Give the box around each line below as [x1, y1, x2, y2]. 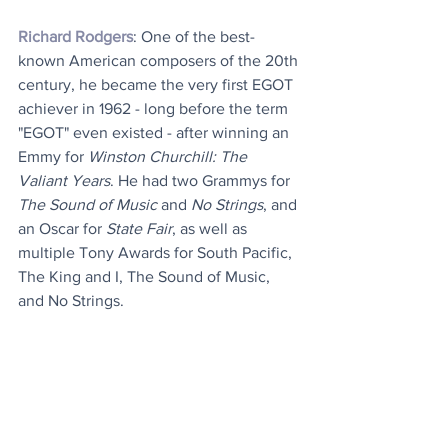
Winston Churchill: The [88, 148, 251, 166]
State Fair [106, 220, 172, 238]
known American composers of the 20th [18, 52, 302, 70]
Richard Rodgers [18, 28, 133, 46]
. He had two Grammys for [110, 172, 294, 190]
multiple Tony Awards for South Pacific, [18, 244, 296, 262]
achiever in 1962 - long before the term [18, 100, 292, 118]
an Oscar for [18, 220, 106, 238]
